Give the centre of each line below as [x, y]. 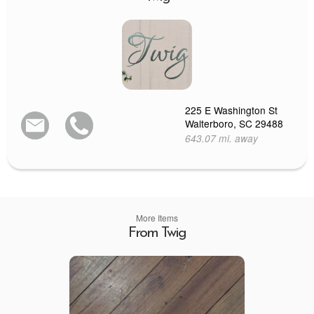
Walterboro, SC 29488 [234, 123]
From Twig [157, 233]
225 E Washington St [231, 110]
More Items [157, 218]
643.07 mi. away [221, 138]
